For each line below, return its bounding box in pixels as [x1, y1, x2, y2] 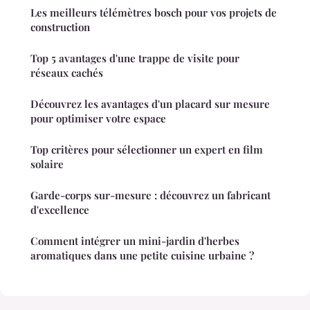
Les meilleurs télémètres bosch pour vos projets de [30, 6, 277, 20]
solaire [30, 157, 64, 172]
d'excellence [30, 203, 89, 217]
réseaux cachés [30, 66, 103, 80]
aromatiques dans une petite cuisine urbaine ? [30, 248, 254, 263]
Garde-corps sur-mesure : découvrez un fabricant [30, 188, 271, 203]
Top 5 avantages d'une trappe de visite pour [30, 51, 239, 66]
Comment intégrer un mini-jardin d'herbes [30, 234, 239, 248]
